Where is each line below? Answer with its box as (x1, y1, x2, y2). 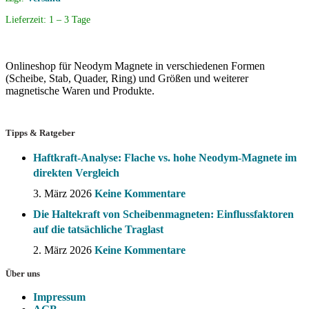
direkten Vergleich (33, 167, 119, 179)
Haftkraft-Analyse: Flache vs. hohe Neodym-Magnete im (33, 152, 297, 164)
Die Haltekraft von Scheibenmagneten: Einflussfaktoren (33, 208, 294, 221)
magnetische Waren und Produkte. (6, 85, 154, 97)
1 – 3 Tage (49, 14, 90, 26)
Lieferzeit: (6, 14, 49, 26)
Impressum (33, 291, 86, 303)
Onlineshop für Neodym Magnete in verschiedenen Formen (6, 60, 265, 72)
